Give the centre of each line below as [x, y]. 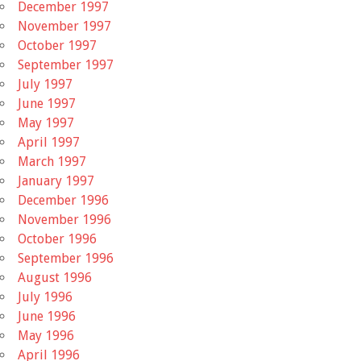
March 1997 [52, 162]
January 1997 [56, 181]
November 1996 [64, 220]
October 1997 [57, 46]
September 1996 [66, 259]
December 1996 [63, 201]
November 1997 [64, 27]
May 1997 [46, 123]
